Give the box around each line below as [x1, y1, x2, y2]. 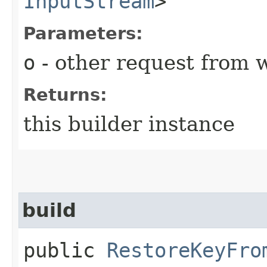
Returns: [23, 84, 107, 105]
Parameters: [23, 23, 143, 44]
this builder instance [23, 111, 235, 136]
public [23, 238, 107, 262]
